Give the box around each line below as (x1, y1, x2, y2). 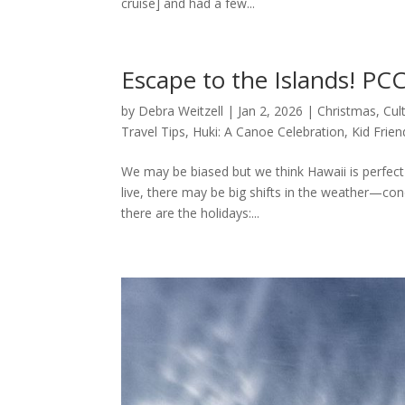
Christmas (317, 101, 377, 119)
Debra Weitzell (138, 101, 224, 119)
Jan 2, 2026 (238, 101, 304, 119)
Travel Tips (121, 122, 186, 140)
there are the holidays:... (121, 203, 260, 221)
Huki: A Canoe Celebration (193, 122, 345, 140)
